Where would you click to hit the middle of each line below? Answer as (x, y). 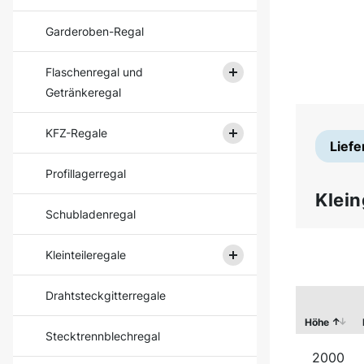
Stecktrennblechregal (103, 336)
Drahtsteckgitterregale (106, 295)
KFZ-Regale (76, 133)
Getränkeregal (83, 92)
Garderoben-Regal (95, 31)
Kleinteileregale (86, 255)
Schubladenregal (91, 214)
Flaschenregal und (94, 72)
